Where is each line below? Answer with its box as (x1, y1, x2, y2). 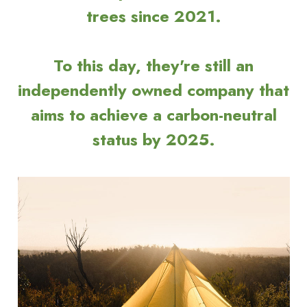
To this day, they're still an (53, 53, 254, 77)
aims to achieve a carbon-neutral (30, 102, 277, 127)
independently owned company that (18, 77, 289, 102)
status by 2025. (92, 127, 215, 151)
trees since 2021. (86, 3, 221, 28)
